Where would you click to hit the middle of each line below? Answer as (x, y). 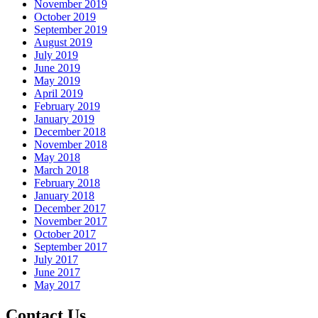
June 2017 (57, 273)
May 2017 (57, 285)
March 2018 (61, 170)
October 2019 (65, 17)
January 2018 (64, 196)
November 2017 (71, 221)
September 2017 (71, 247)
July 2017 (56, 260)
